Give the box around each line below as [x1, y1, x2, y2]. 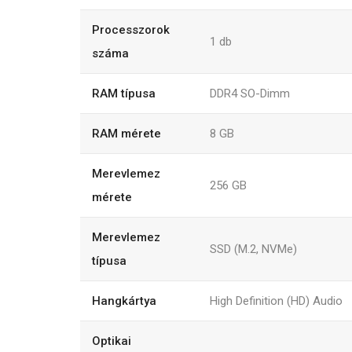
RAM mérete [92, 126, 161, 141]
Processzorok [92, 22, 170, 37]
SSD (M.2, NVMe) [210, 241, 297, 256]
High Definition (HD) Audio [210, 293, 343, 308]
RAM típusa [92, 86, 156, 101]
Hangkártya [92, 293, 156, 308]
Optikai [92, 333, 131, 348]
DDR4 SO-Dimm [210, 86, 290, 101]
